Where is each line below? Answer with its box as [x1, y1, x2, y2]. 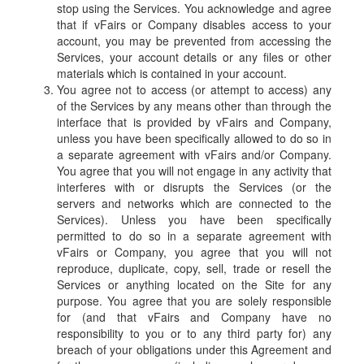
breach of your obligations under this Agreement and [57, 341, 331, 358]
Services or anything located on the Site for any [57, 276, 331, 293]
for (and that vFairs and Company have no [57, 309, 331, 326]
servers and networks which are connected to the [57, 195, 331, 212]
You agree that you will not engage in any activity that [57, 162, 331, 180]
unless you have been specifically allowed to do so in [57, 130, 331, 147]
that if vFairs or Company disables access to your [57, 16, 331, 33]
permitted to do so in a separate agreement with [57, 227, 331, 245]
